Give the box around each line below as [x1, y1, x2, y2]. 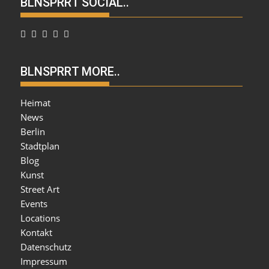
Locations [20, 212, 61, 225]
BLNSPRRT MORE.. [20, 64, 121, 79]
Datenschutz [20, 241, 72, 253]
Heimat [20, 97, 51, 109]
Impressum [20, 255, 68, 268]
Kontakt [20, 226, 53, 239]
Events [20, 198, 48, 210]
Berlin [20, 125, 46, 138]
